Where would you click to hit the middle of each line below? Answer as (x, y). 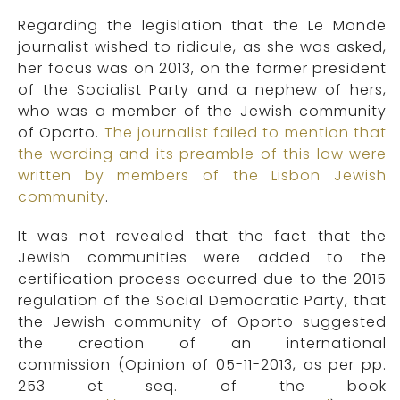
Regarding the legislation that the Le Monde (202, 26)
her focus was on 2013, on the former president (202, 69)
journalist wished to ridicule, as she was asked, (202, 47)
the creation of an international (202, 344)
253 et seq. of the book (202, 387)
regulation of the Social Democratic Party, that (202, 301)
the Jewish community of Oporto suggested (202, 322)
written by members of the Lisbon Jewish (202, 176)
